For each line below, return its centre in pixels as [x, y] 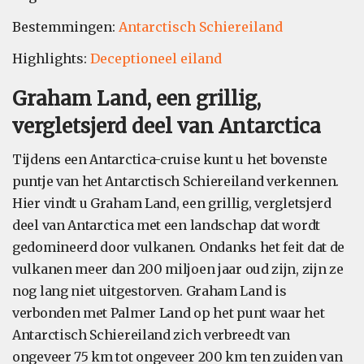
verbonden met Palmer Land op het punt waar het [169, 313]
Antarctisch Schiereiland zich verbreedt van [152, 335]
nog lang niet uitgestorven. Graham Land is [149, 291]
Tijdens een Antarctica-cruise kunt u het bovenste [170, 159]
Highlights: [51, 58]
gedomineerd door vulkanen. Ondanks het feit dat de [179, 247]
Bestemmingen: [65, 27]
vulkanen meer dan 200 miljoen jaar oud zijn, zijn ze [178, 269]
